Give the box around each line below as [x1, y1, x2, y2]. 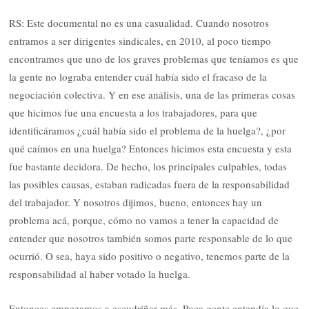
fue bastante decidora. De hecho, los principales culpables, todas [9, 159, 288, 173]
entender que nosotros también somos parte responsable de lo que [9, 230, 293, 245]
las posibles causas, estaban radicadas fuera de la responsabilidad [9, 177, 290, 191]
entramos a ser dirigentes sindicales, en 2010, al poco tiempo [9, 33, 272, 48]
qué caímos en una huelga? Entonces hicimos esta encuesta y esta [9, 141, 292, 155]
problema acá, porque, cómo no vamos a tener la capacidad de [9, 212, 279, 227]
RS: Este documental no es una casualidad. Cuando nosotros [9, 15, 270, 30]
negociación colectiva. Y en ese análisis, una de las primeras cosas [9, 87, 296, 101]
